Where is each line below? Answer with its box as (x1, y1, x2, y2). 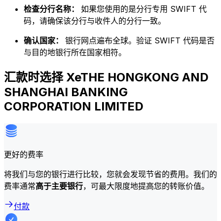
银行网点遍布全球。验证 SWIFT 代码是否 (65, 36, 215, 46)
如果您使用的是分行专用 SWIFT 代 (81, 4, 207, 14)
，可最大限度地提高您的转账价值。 (83, 181, 209, 191)
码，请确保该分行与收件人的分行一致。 (24, 16, 166, 26)
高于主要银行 (36, 181, 83, 191)
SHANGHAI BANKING (4, 84, 128, 99)
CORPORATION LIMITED (4, 99, 144, 113)
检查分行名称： (24, 4, 81, 14)
